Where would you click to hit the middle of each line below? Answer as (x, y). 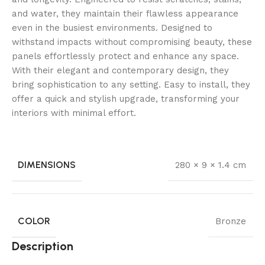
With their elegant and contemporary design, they (120, 70)
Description (43, 246)
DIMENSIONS (47, 164)
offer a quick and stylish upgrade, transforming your (126, 98)
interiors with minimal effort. (74, 113)
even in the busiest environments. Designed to (112, 28)
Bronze (231, 221)
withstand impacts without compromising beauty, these (132, 42)
